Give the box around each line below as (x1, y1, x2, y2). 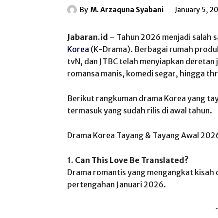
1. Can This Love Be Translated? (67, 155, 189, 165)
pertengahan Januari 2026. (67, 180, 166, 189)
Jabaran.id (67, 32, 108, 42)
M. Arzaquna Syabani (91, 5, 163, 14)
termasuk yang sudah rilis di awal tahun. (67, 106, 212, 115)
